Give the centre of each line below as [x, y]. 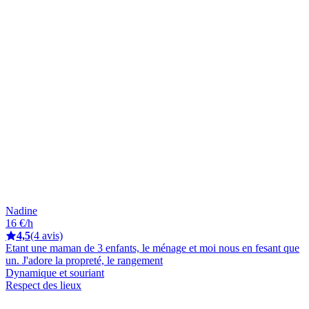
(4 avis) [47, 235]
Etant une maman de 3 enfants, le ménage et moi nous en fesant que [152, 248]
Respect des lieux [43, 285]
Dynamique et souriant [55, 272]
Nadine [21, 210]
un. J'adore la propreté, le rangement [84, 260]
